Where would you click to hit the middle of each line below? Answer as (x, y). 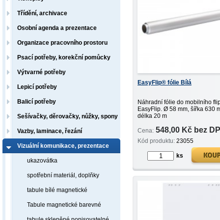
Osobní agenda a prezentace (57, 28)
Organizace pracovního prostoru (62, 43)
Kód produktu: (156, 141)
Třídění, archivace (42, 13)
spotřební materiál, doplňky (63, 175)
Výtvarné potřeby (41, 72)
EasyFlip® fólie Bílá (165, 82)
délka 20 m (152, 116)
